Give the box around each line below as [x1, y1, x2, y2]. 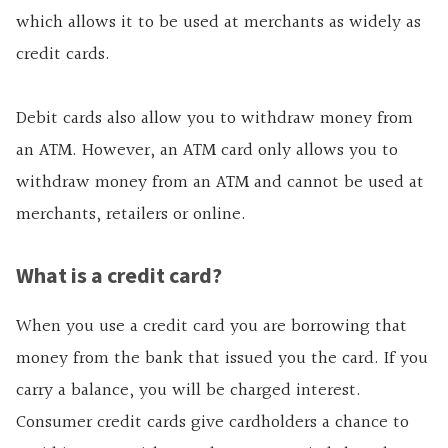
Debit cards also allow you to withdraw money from [16, 104, 413, 134]
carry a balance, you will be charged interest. [16, 376, 361, 406]
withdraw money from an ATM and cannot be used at [16, 168, 424, 198]
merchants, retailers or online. [16, 200, 246, 230]
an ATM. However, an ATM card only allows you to [16, 136, 398, 166]
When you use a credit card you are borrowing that [16, 312, 407, 342]
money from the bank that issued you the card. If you [16, 344, 428, 374]
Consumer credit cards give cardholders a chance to [16, 408, 409, 438]
